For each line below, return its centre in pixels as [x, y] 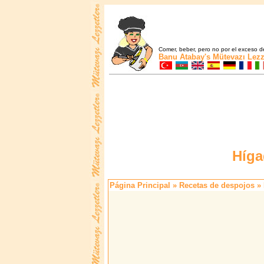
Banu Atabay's [184, 57]
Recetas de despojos [217, 186]
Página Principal [140, 186]
